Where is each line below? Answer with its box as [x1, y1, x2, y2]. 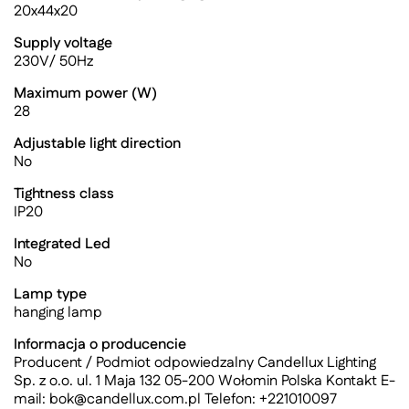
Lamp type [14, 284, 87, 305]
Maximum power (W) [14, 83, 157, 104]
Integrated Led [14, 234, 110, 255]
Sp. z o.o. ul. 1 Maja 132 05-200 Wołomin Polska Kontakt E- [14, 371, 395, 392]
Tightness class [14, 184, 114, 204]
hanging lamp [14, 302, 102, 323]
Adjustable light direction [14, 133, 181, 154]
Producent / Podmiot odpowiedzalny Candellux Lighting [14, 352, 376, 373]
